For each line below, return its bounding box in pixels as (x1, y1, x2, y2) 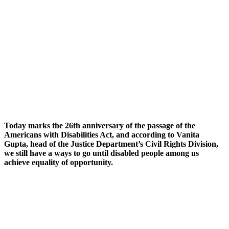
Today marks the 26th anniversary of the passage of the (4, 121, 195, 130)
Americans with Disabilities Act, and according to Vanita (4, 130, 199, 140)
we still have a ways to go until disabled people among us (4, 149, 199, 158)
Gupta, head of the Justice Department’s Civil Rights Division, (4, 140, 218, 149)
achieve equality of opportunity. (4, 158, 113, 167)
